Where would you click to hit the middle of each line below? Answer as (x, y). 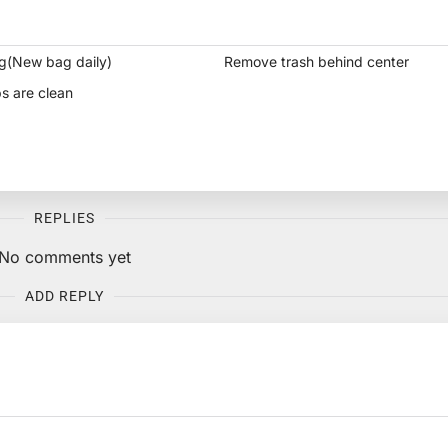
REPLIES (64, 218)
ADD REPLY (64, 296)
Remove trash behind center (316, 62)
